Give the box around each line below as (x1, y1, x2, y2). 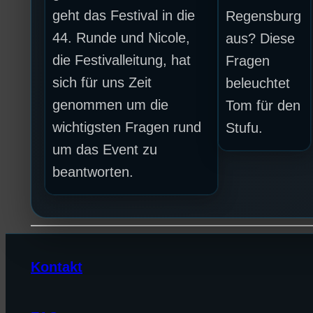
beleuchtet (226, 75, 291, 92)
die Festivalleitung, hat (52, 52, 191, 68)
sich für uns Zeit (52, 75, 152, 91)
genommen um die (52, 97, 169, 113)
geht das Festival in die (52, 8, 196, 24)
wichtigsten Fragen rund (52, 119, 202, 136)
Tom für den (226, 98, 301, 114)
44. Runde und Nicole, (52, 30, 191, 46)
